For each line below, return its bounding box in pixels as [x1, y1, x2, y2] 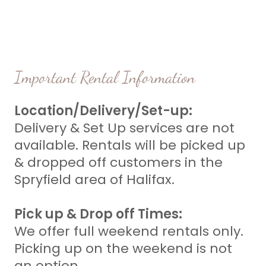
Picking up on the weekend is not [14, 239, 232, 258]
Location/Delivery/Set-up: [14, 102, 192, 120]
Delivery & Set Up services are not [14, 119, 235, 137]
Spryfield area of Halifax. [14, 170, 178, 189]
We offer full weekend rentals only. [14, 222, 243, 240]
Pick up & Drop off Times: [14, 205, 182, 223]
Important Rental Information [14, 67, 195, 87]
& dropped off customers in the [14, 153, 223, 172]
